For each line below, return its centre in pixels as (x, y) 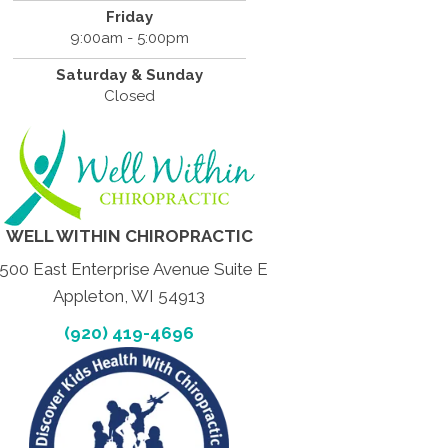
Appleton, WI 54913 (129, 296)
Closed (129, 96)
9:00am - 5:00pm (129, 38)
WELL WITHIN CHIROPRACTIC (129, 236)
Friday (129, 17)
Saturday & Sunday (129, 75)
